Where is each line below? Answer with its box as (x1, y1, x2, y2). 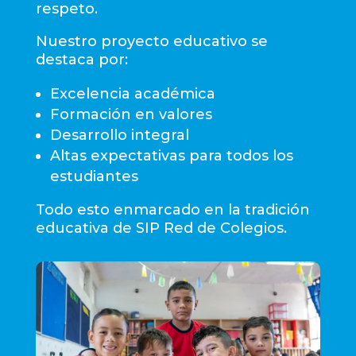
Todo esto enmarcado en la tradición (35, 200, 310, 219)
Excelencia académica (49, 84, 215, 103)
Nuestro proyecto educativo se (35, 32, 268, 50)
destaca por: (35, 50, 128, 68)
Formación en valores (49, 105, 212, 123)
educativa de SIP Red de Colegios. (35, 219, 287, 237)
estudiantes (49, 167, 138, 185)
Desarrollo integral (49, 126, 189, 144)
